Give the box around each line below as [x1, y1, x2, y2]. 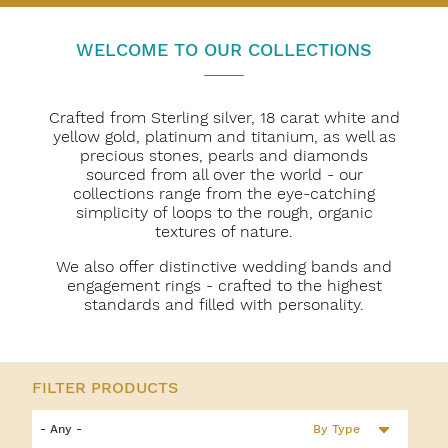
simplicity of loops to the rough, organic [75, 202, 373, 222]
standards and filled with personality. [84, 294, 364, 314]
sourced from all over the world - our [85, 164, 363, 184]
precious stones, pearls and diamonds [80, 145, 368, 165]
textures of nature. [155, 221, 293, 241]
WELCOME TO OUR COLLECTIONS [76, 38, 372, 60]
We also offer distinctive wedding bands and [56, 256, 392, 276]
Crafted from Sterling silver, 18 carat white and [48, 107, 400, 127]
